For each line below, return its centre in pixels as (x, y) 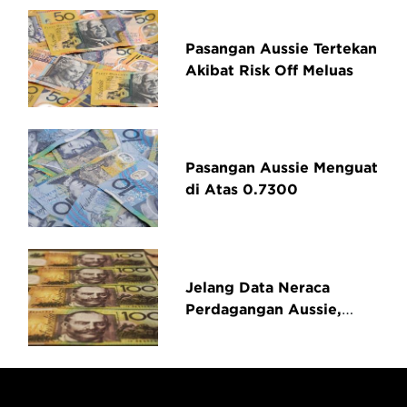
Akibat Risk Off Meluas (270, 69)
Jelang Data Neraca (258, 287)
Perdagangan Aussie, (264, 308)
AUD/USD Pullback (256, 330)
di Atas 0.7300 (242, 189)
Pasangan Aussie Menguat (282, 168)
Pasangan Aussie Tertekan (282, 48)
